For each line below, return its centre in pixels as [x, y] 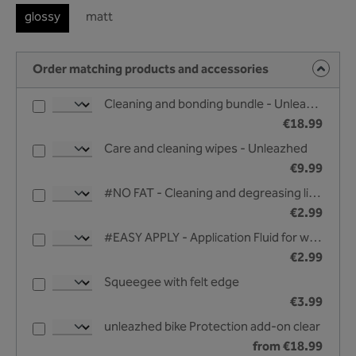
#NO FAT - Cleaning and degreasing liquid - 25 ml [315, 195]
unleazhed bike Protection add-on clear [212, 328]
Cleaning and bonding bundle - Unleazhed [312, 106]
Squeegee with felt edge [172, 284]
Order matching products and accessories [151, 70]
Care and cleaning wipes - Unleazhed [206, 150]
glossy [43, 18]
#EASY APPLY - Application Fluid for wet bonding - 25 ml [315, 239]
